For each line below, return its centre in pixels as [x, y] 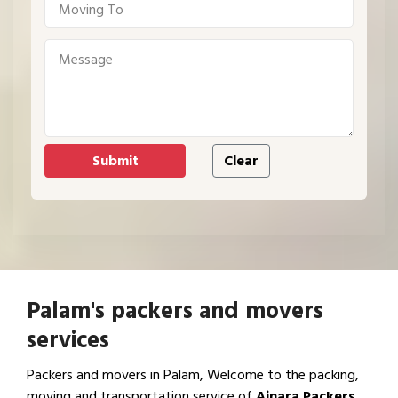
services [68, 340]
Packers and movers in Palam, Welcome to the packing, [193, 375]
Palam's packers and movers [175, 311]
